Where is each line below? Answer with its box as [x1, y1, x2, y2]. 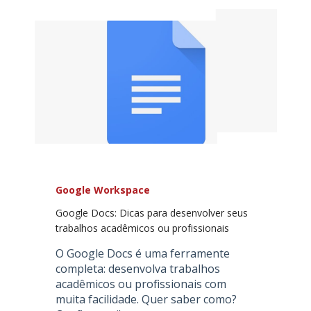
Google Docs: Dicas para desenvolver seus [55, 205, 248, 219]
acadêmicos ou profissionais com [55, 276, 226, 292]
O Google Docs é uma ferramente [55, 245, 230, 261]
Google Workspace [55, 183, 150, 197]
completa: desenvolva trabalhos [55, 260, 220, 276]
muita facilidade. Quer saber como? [55, 291, 237, 307]
